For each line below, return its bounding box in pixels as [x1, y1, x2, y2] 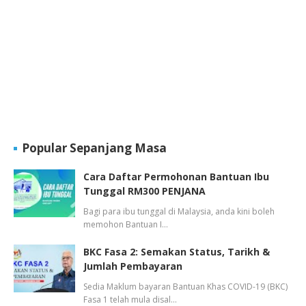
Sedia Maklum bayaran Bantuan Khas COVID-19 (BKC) [83, 281, 288, 292]
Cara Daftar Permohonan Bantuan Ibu [83, 170, 269, 183]
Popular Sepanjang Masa [22, 140, 167, 156]
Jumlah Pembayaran [83, 260, 182, 273]
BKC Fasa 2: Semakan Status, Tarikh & [83, 245, 270, 258]
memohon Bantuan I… [83, 219, 168, 230]
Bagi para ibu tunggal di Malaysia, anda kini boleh [83, 206, 275, 217]
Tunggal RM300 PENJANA [83, 184, 206, 197]
